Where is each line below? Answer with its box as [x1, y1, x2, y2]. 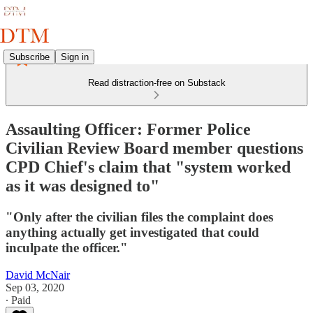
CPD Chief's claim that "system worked [6, 157, 291, 176]
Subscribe [9, 51, 50, 62]
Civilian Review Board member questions [6, 138, 303, 157]
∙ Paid [6, 293, 31, 306]
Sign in [61, 51, 89, 62]
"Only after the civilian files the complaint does [6, 209, 273, 224]
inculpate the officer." [6, 240, 128, 255]
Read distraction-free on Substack [87, 78, 226, 88]
